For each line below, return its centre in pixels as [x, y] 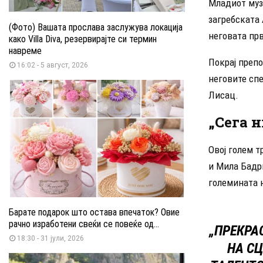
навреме [25, 50]
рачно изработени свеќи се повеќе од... [84, 224]
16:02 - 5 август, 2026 [53, 65]
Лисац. [223, 95]
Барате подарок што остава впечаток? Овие [94, 212]
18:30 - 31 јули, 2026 [50, 238]
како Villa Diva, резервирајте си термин [83, 39]
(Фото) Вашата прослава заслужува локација [96, 27]
